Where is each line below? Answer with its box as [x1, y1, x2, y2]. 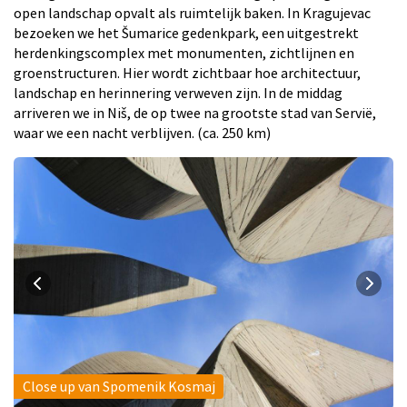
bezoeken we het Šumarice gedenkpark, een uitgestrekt [14, 23, 359, 42]
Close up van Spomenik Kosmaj [22, 377, 215, 395]
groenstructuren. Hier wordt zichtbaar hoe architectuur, [14, 63, 361, 82]
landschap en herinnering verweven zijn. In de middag [14, 83, 342, 102]
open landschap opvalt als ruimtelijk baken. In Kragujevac [14, 3, 371, 22]
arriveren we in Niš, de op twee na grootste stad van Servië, [14, 103, 376, 122]
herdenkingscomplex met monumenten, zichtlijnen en [14, 43, 354, 62]
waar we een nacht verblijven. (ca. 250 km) [14, 123, 271, 142]
